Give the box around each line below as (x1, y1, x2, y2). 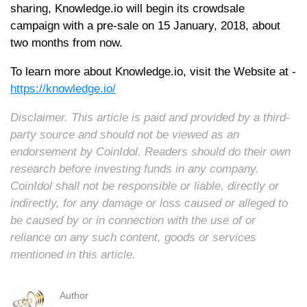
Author (60, 289, 88, 301)
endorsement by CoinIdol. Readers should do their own (10, 145, 291, 158)
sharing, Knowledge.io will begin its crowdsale (10, 1, 245, 15)
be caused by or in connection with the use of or (10, 213, 256, 227)
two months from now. (10, 36, 123, 49)
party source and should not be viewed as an (10, 127, 239, 141)
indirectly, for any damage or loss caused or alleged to (10, 196, 288, 210)
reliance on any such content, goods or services (10, 230, 256, 244)
